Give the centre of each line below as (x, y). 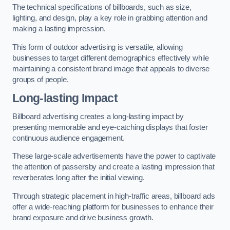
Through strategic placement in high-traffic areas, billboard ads (114, 196)
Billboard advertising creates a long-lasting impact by (98, 116)
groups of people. (41, 79)
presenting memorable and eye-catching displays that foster (110, 127)
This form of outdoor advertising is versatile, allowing (98, 47)
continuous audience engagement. (69, 138)
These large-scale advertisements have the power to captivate (114, 156)
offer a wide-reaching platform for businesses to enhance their (113, 207)
